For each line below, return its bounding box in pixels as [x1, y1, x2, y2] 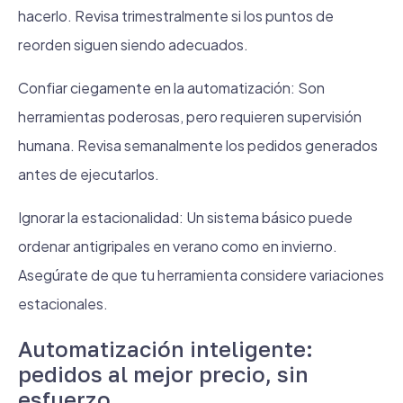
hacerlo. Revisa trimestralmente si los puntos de [18, 6, 334, 25]
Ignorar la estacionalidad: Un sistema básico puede [18, 208, 353, 227]
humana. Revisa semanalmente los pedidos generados [18, 136, 378, 155]
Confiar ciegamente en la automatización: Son [18, 78, 325, 97]
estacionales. [18, 294, 108, 313]
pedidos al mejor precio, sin [18, 361, 309, 387]
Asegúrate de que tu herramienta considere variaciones [18, 265, 384, 284]
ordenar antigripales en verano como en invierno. [18, 237, 337, 255]
